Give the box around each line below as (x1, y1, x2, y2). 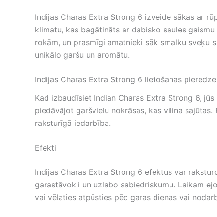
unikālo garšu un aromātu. (35, 49, 130, 60)
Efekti (35, 143, 56, 153)
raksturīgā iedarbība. (35, 118, 111, 128)
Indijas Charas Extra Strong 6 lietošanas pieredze (35, 75, 216, 85)
